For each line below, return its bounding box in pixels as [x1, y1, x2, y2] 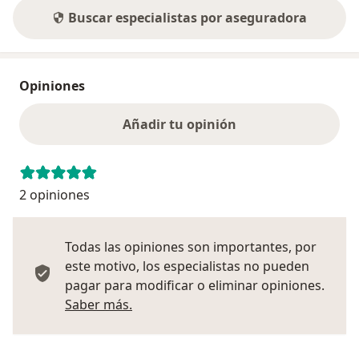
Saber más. [65, 295, 132, 313]
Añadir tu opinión [123, 115, 236, 133]
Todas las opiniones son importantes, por [65, 237, 317, 256]
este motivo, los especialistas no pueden [65, 256, 309, 275]
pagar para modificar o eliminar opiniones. [65, 276, 325, 294]
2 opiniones [19, 185, 90, 204]
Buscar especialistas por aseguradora [68, 8, 307, 26]
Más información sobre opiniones [131, 294, 337, 313]
